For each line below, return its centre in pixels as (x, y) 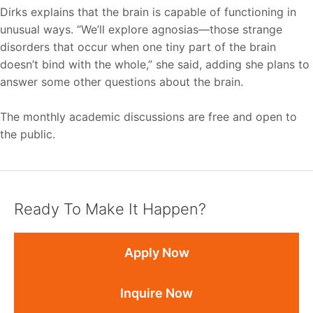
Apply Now (156, 253)
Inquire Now (156, 293)
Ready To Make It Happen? (110, 209)
